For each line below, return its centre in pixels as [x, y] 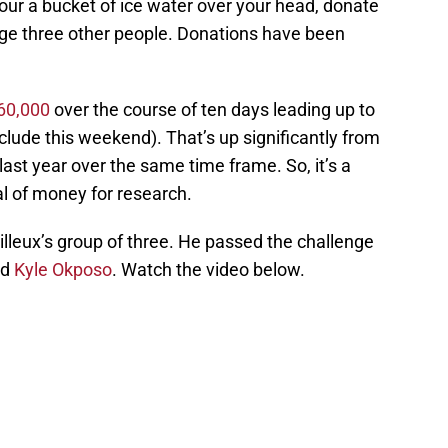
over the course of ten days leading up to [212, 110]
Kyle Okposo [63, 270]
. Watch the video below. [208, 270]
